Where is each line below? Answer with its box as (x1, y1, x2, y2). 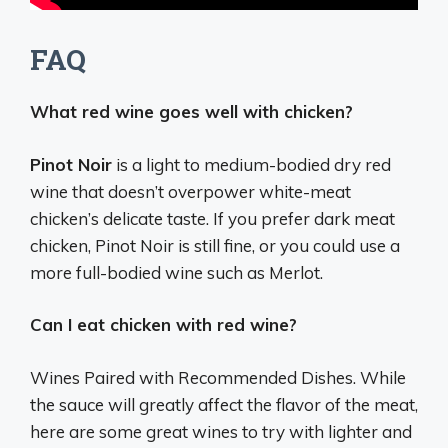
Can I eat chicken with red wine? (30, 314, 297, 336)
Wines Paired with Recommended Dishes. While (30, 366, 406, 388)
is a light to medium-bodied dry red (112, 153, 391, 175)
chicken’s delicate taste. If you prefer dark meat (30, 207, 395, 229)
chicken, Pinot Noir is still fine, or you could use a (30, 234, 400, 256)
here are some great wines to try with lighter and (30, 420, 412, 442)
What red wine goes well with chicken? (30, 101, 353, 123)
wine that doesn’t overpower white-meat (30, 180, 351, 202)
